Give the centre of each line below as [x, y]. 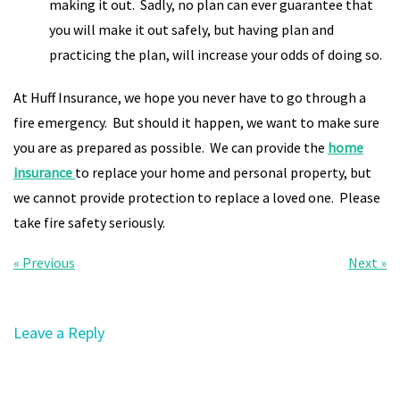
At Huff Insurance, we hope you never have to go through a [190, 97]
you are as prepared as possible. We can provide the [171, 147]
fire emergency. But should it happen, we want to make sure [196, 122]
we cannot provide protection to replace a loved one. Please [197, 197]
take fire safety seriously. [89, 222]
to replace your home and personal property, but [223, 172]
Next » [367, 262]
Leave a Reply [59, 333]
